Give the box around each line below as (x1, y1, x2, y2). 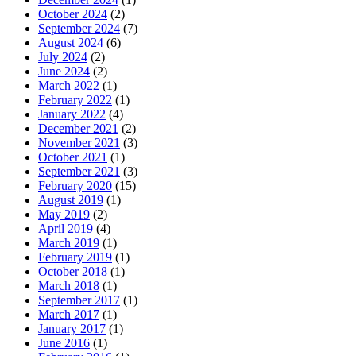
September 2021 (38, 164, 120, 178)
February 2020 (38, 178, 112, 192)
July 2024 (38, 49, 87, 64)
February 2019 (38, 250, 112, 264)
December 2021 (38, 121, 118, 135)
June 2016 (38, 335, 90, 350)
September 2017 (38, 292, 120, 307)
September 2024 (38, 21, 120, 35)
